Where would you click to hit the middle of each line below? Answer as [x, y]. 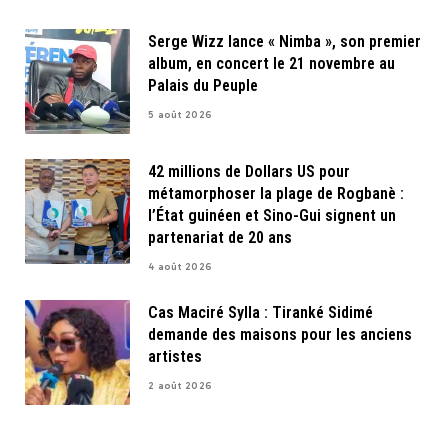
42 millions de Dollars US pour [249, 171]
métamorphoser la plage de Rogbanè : [276, 193]
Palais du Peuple [203, 85]
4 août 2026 [180, 266]
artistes [175, 356]
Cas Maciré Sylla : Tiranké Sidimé [260, 312]
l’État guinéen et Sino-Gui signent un [272, 215]
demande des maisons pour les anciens [280, 334]
